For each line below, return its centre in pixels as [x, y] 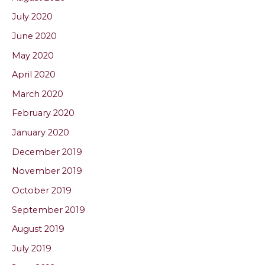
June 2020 [34, 36]
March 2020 [38, 94]
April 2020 [34, 75]
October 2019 [42, 191]
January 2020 [41, 133]
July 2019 [32, 248]
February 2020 [43, 113]
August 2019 [38, 229]
